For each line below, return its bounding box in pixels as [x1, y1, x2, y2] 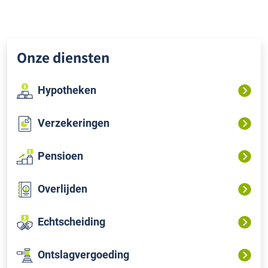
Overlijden [38, 182, 87, 196]
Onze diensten [17, 47, 109, 68]
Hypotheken [38, 84, 96, 97]
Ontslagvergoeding [38, 248, 129, 261]
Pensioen [38, 150, 83, 163]
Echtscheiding [38, 215, 105, 229]
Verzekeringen [38, 117, 109, 130]
